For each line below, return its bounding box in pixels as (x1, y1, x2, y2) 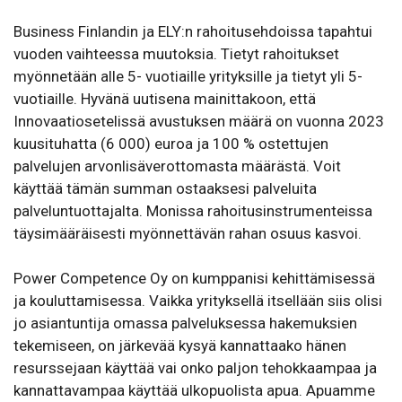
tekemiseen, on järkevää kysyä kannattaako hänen (13, 336, 346, 354)
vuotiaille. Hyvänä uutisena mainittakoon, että (13, 89, 316, 108)
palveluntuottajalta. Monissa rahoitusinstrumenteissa (13, 201, 372, 220)
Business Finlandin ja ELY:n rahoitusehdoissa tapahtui (13, 22, 372, 40)
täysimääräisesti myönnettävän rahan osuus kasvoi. (13, 223, 362, 242)
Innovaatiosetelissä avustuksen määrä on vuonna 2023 (13, 111, 384, 130)
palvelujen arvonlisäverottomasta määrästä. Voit (13, 156, 341, 175)
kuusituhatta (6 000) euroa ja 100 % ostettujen (13, 134, 328, 153)
